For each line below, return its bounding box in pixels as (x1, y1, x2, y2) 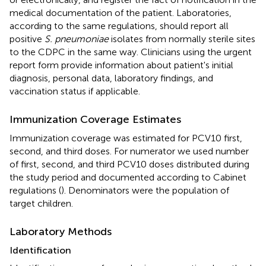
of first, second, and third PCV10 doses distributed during (9, 158, 249, 170)
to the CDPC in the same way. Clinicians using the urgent (9, 46, 252, 58)
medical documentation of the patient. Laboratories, (9, 7, 232, 18)
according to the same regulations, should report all (9, 20, 229, 31)
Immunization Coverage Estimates (9, 112, 181, 126)
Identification (9, 244, 71, 256)
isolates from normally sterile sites (109, 33, 255, 45)
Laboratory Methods (9, 224, 112, 238)
